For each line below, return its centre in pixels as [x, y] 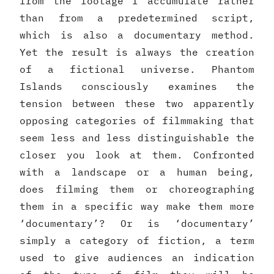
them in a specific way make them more [137, 206]
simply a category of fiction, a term [137, 241]
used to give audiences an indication [137, 258]
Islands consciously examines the [137, 87]
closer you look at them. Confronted [137, 155]
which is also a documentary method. [137, 35]
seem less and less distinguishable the [137, 138]
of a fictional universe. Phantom [137, 69]
